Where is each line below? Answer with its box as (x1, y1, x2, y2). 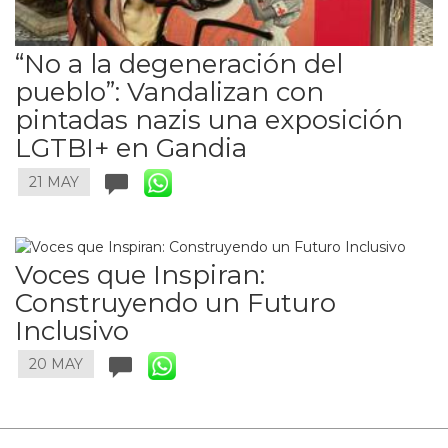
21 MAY (29, 173, 79, 192)
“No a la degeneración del (15, 48, 343, 81)
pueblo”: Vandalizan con (15, 76, 324, 109)
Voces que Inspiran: (15, 258, 265, 291)
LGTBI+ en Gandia (15, 132, 247, 165)
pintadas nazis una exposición (15, 104, 403, 137)
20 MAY (29, 355, 83, 374)
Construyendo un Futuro (15, 286, 336, 319)
